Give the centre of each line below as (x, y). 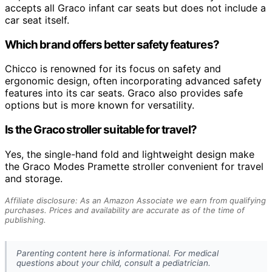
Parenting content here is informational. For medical (117, 253)
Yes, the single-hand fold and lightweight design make (130, 154)
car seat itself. (37, 20)
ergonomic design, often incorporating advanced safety (133, 81)
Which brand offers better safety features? (112, 44)
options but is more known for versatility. (100, 105)
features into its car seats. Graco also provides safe (124, 93)
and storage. (34, 178)
